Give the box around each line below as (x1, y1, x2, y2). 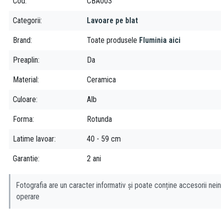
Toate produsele (87, 36, 139, 45)
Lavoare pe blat (87, 16, 138, 25)
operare (16, 192, 39, 201)
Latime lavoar (13, 134, 54, 144)
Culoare (13, 95, 36, 104)
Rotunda (87, 114, 112, 124)
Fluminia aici (139, 36, 181, 45)
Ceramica (87, 75, 116, 84)
